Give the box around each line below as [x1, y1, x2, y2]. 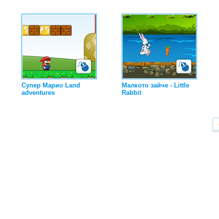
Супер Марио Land [22, 82, 80, 89]
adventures [22, 89, 55, 96]
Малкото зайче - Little [122, 82, 189, 89]
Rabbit [122, 89, 141, 96]
